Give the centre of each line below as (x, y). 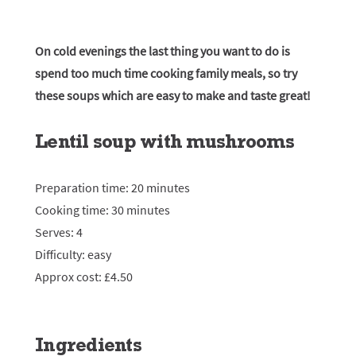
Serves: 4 (59, 232)
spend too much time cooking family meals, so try (166, 73)
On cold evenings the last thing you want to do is (163, 51)
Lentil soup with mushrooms (165, 141)
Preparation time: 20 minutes (112, 188)
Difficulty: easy (73, 254)
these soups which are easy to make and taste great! (173, 95)
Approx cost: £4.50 (85, 277)
